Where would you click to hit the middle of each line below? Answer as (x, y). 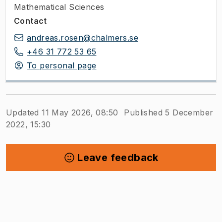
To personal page (62, 65)
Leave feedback (118, 157)
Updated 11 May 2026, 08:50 (62, 112)
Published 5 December (169, 112)
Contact (30, 21)
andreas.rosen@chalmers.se (83, 37)
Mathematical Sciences (59, 7)
